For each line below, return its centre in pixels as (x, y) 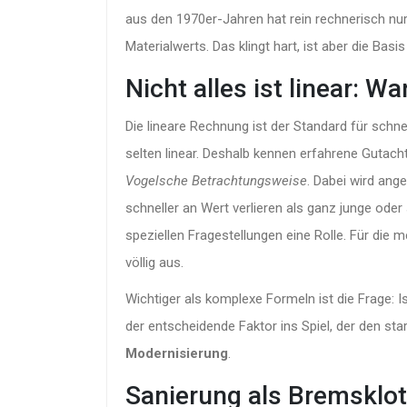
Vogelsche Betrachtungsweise (216, 180)
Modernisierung (177, 353)
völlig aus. (154, 262)
